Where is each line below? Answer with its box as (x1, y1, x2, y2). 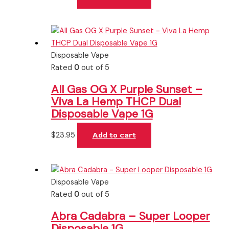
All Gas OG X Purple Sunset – (51, 81, 202, 97)
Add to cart (92, 130, 136, 140)
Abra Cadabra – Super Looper (51, 208, 210, 223)
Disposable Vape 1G (51, 106, 153, 121)
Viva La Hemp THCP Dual (51, 94, 181, 109)
